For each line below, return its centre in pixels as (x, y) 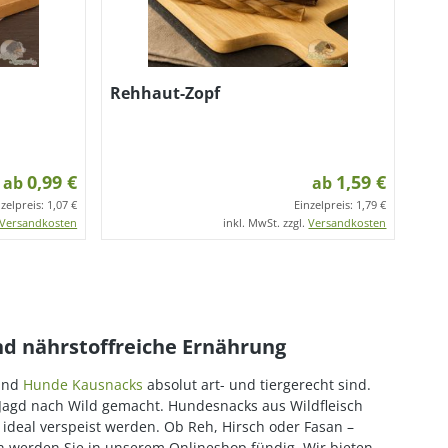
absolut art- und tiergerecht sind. (257, 384)
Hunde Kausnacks (83, 384)
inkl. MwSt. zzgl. (266, 222)
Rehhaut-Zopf (165, 93)
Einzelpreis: (325, 204)
